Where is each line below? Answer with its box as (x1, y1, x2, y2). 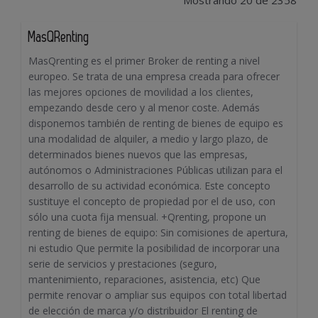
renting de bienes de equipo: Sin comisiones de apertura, (28, 226, 288, 240)
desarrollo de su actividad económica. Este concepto (28, 179, 270, 193)
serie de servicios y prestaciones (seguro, (28, 257, 217, 271)
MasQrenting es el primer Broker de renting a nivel (28, 54, 260, 68)
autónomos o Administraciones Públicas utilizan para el (28, 163, 283, 177)
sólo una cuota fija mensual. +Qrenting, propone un (28, 210, 266, 224)
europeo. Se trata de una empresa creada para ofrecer (28, 70, 280, 84)
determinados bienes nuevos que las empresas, (28, 148, 248, 162)
